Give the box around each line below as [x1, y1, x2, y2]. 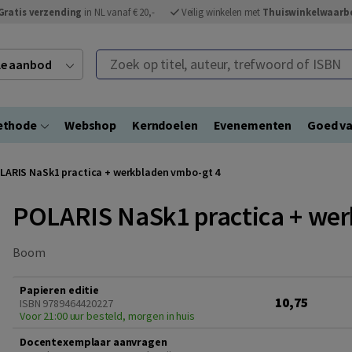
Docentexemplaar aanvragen [20, 335, 167, 349]
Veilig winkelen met [181, 5, 263, 18]
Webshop [64, 117, 116, 133]
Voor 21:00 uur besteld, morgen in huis [20, 309, 195, 323]
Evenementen [213, 117, 292, 133]
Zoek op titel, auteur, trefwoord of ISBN [97, 51, 307, 67]
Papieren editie [20, 283, 99, 297]
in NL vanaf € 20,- [82, 5, 155, 18]
